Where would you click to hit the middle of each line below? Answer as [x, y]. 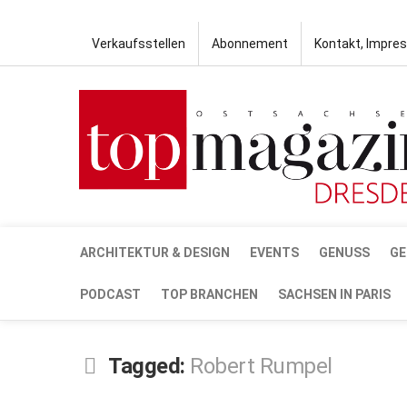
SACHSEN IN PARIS [334, 294]
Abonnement [250, 44]
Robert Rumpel [261, 366]
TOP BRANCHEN [209, 294]
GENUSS [344, 252]
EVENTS [274, 252]
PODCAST [110, 294]
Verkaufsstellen [139, 44]
